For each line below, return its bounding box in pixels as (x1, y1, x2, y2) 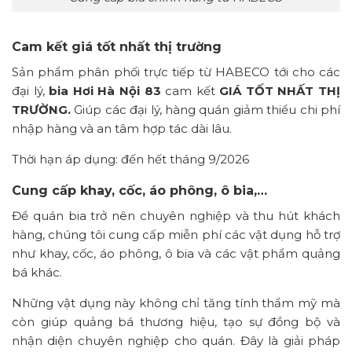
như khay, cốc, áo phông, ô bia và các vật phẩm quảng (12, 245, 340, 261)
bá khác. (12, 264, 62, 280)
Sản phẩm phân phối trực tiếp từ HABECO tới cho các (12, 64, 340, 79)
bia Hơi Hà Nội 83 (49, 82, 161, 98)
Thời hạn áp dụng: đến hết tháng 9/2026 (12, 151, 249, 167)
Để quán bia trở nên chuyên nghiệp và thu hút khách (12, 207, 340, 223)
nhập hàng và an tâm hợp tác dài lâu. (12, 120, 232, 136)
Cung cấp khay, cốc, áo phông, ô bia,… (12, 182, 267, 198)
